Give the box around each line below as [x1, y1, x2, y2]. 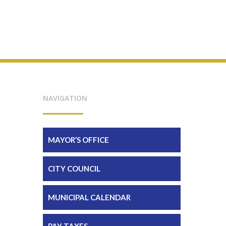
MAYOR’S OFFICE [47, 135, 109, 144]
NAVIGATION [42, 93, 87, 103]
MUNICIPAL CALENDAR [47, 192, 131, 202]
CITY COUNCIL [47, 163, 100, 173]
